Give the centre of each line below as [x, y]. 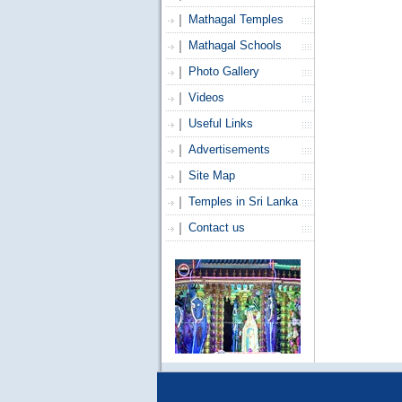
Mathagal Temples [236, 19]
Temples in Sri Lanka [243, 201]
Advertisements [229, 149]
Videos [206, 97]
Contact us [216, 227]
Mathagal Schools [235, 45]
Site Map [211, 175]
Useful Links [220, 123]
